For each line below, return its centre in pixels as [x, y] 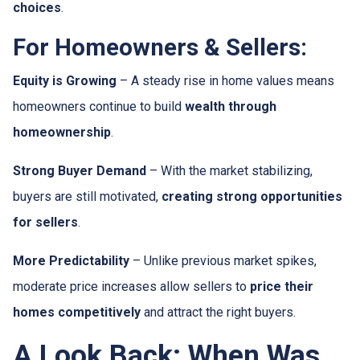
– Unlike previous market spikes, [223, 261]
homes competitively [77, 312]
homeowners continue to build [99, 106]
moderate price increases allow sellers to [131, 286]
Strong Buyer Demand [80, 171]
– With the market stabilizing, [229, 171]
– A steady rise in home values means [225, 81]
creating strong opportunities [252, 196]
